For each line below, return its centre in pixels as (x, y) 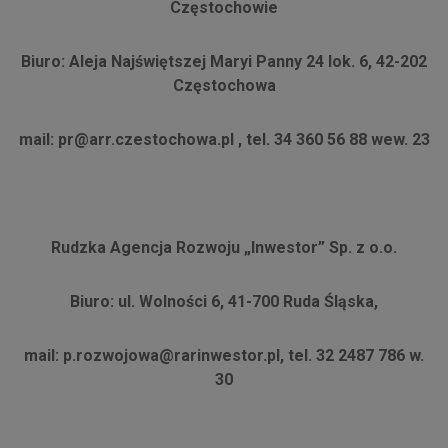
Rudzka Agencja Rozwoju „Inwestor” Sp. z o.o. (224, 248)
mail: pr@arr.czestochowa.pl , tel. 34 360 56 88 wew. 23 (224, 140)
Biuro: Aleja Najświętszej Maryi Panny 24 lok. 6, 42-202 (224, 62)
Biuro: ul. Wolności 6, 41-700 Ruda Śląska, (224, 302)
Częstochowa (224, 86)
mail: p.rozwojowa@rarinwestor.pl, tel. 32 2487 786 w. (224, 356)
